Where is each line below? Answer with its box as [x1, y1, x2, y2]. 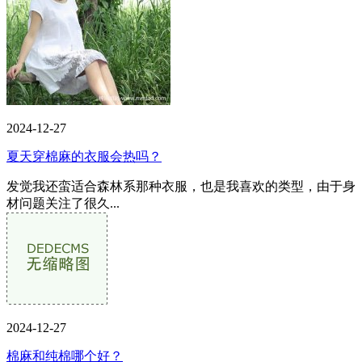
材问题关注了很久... [6, 196, 120, 211]
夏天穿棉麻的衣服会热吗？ [6, 149, 162, 164]
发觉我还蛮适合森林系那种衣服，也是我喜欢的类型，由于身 [6, 179, 356, 194]
